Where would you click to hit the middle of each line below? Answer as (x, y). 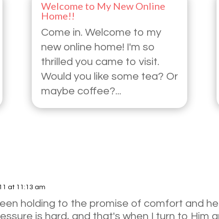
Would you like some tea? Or (109, 76)
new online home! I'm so (98, 47)
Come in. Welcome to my (101, 32)
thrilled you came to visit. (100, 62)
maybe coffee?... (81, 91)
